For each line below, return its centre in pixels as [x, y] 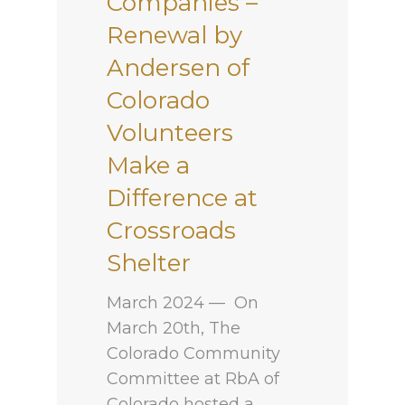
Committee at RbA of [193, 379]
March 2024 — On [183, 303]
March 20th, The [174, 329]
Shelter [149, 264]
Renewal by [175, 36]
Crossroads [172, 231]
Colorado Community [194, 354]
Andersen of [179, 68]
